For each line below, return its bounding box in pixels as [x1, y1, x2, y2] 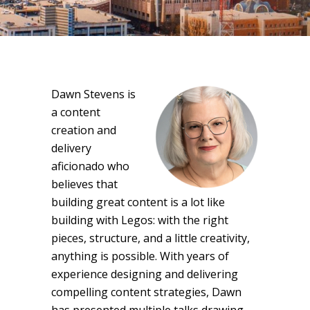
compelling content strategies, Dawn [51, 284, 241, 300]
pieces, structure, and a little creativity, [51, 230, 250, 246]
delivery [51, 140, 91, 156]
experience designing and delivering [51, 266, 238, 282]
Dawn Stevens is [51, 86, 136, 102]
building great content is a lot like [51, 194, 225, 210]
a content [51, 104, 100, 120]
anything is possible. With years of [51, 248, 229, 264]
